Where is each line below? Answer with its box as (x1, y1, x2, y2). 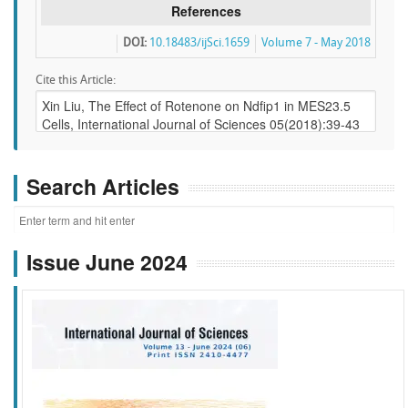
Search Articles (26, 171, 179, 201)
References (170, 2, 241, 20)
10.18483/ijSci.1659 (149, 37, 250, 49)
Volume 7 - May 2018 (261, 37, 371, 49)
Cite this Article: (36, 75, 116, 87)
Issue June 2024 (26, 247, 188, 278)
